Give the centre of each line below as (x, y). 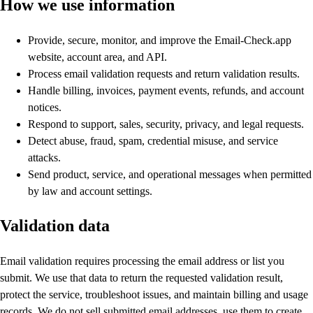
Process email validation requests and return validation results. (164, 73)
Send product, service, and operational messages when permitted (170, 174)
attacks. (44, 157)
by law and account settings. (90, 191)
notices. (45, 107)
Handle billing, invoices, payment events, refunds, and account (166, 90)
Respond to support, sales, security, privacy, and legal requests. (166, 124)
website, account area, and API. (97, 57)
